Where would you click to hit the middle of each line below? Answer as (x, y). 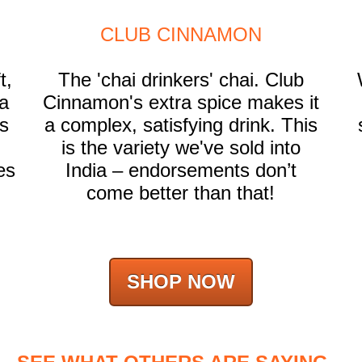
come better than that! (181, 193)
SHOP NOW (181, 282)
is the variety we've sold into (181, 148)
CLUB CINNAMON (181, 35)
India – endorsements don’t (181, 170)
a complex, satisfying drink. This (181, 125)
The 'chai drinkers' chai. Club (181, 80)
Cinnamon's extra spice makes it (181, 103)
